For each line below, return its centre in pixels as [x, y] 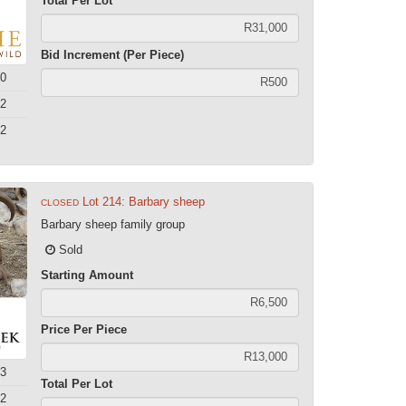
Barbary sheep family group [113, 224]
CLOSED [60, 202]
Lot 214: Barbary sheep [144, 201]
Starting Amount [87, 275]
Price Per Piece [84, 329]
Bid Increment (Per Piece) [113, 54]
